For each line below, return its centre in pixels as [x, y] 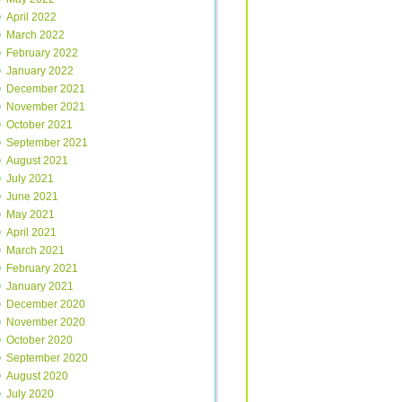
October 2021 [39, 125]
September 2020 [47, 358]
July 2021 [30, 179]
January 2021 [40, 286]
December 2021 [46, 89]
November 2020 [46, 322]
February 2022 [42, 53]
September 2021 [47, 143]
